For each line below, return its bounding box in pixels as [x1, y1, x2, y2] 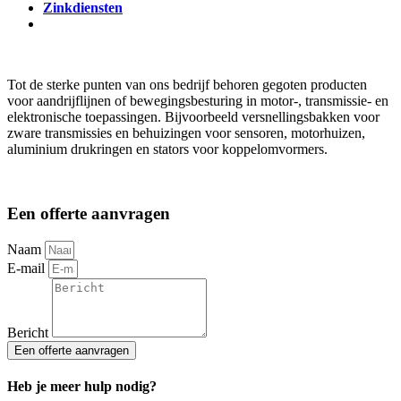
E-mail [7, 260, 48, 277]
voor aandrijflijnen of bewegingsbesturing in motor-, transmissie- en [7, 92, 388, 108]
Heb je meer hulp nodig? [7, 379, 157, 395]
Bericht [7, 325, 52, 341]
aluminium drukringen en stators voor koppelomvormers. [7, 141, 328, 157]
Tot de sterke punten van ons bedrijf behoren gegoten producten [7, 76, 367, 92]
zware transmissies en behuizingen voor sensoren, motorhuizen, [7, 124, 365, 141]
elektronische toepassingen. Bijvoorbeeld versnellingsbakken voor [7, 108, 380, 124]
